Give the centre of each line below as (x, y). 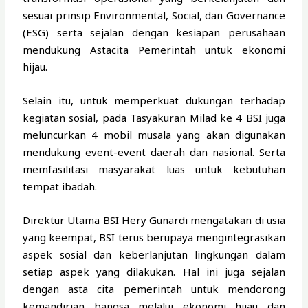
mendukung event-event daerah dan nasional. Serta (154, 152)
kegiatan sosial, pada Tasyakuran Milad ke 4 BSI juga (154, 118)
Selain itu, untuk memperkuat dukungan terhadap (154, 101)
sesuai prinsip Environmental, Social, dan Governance (154, 15)
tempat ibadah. (60, 187)
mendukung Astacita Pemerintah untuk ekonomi (154, 50)
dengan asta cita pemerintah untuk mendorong (154, 289)
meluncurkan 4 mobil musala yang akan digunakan (154, 135)
